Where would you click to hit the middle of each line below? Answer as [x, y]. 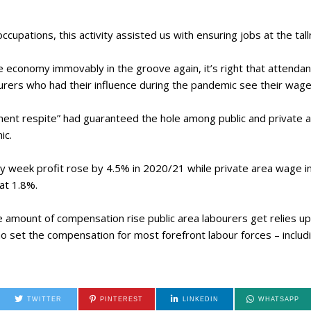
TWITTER [45, 299]
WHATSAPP [278, 299]
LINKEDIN [200, 299]
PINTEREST [122, 299]
